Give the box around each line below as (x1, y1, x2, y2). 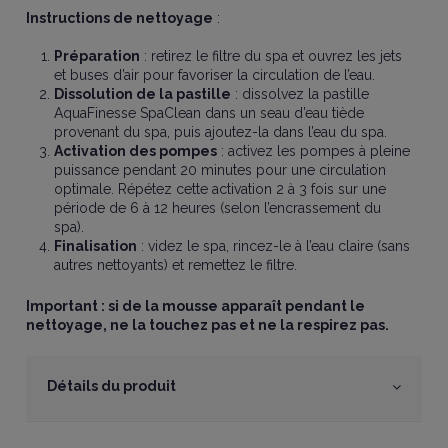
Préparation (54, 48, 141, 65)
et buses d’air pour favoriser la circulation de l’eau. (54, 67, 376, 84)
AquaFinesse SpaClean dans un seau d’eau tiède (54, 105, 365, 122)
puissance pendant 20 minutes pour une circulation (54, 162, 387, 179)
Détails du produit (47, 378, 177, 395)
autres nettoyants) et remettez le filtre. (54, 257, 298, 274)
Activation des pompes (54, 143, 218, 160)
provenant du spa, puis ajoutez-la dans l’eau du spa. (54, 124, 388, 141)
